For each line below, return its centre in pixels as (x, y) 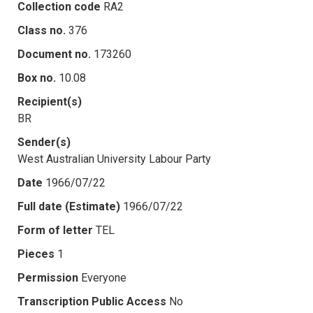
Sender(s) (44, 142)
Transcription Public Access (92, 301)
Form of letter (55, 230)
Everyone (104, 277)
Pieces (36, 254)
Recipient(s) (50, 101)
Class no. (42, 30)
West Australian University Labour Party (114, 159)
